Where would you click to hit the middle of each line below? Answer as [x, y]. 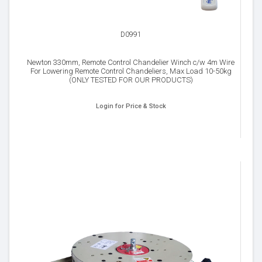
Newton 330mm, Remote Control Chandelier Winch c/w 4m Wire [131, 62]
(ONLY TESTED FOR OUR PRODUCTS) [131, 80]
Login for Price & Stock [131, 106]
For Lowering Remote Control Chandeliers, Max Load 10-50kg [131, 71]
